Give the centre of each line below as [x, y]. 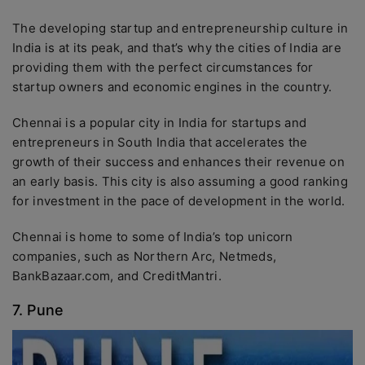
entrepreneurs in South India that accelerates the [160, 142]
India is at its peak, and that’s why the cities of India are [177, 48]
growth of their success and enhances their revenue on [178, 162]
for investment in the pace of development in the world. [180, 201]
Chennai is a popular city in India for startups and [160, 123]
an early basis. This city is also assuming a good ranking [180, 181]
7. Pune [38, 310]
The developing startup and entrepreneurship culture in [180, 28]
